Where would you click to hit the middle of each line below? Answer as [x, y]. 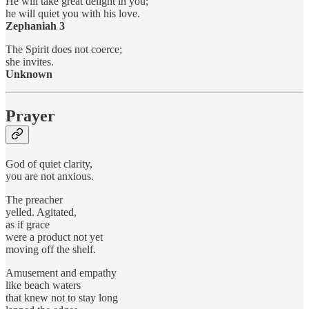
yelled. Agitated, [41, 212]
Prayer [30, 116]
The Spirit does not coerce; [64, 50]
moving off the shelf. [51, 250]
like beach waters [43, 286]
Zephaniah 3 [35, 26]
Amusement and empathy [61, 273]
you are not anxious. [50, 177]
